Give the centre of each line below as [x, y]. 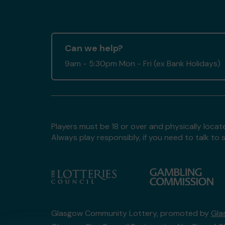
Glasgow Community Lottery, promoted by [131, 213]
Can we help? [94, 48]
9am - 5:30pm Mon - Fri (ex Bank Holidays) [143, 64]
